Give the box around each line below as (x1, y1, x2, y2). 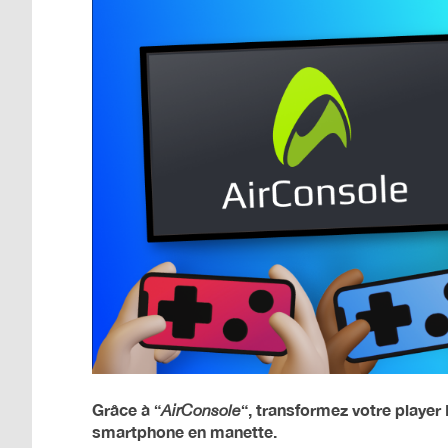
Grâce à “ (92, 400, 161, 420)
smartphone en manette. (92, 422, 277, 442)
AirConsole (161, 401, 241, 420)
